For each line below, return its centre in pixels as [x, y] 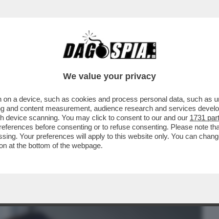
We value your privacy [109, 76]
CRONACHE [125, 62]
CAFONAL [75, 62]
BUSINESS [26, 62]
